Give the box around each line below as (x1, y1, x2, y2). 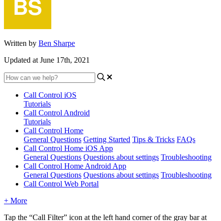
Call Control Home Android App (24, 161, 126, 170)
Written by (4, 38, 38, 47)
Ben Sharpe (38, 38, 75, 47)
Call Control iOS (24, 90, 76, 99)
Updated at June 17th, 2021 (4, 55, 90, 64)
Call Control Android (24, 108, 90, 117)
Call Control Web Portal (24, 179, 99, 188)
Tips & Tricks (132, 135, 175, 144)
